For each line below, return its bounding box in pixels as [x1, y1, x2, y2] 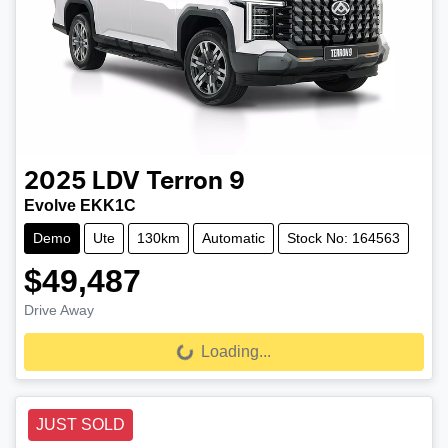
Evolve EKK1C [24, 197, 136, 215]
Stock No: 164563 [287, 230, 400, 247]
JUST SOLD [36, 416, 125, 434]
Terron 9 [146, 170, 245, 195]
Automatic [202, 230, 265, 247]
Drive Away [24, 302, 94, 319]
